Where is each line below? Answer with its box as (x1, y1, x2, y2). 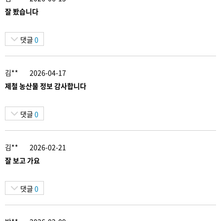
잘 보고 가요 (5, 155, 40, 165)
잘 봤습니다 (5, 6, 38, 16)
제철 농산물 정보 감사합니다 (5, 80, 86, 91)
